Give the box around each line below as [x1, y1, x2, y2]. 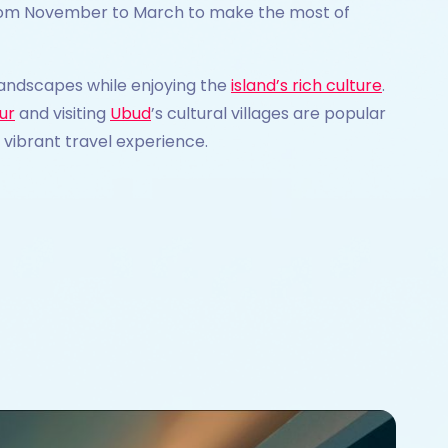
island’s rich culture [231, 74, 382, 97]
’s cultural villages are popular [151, 102, 386, 125]
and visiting [15, 102, 110, 125]
